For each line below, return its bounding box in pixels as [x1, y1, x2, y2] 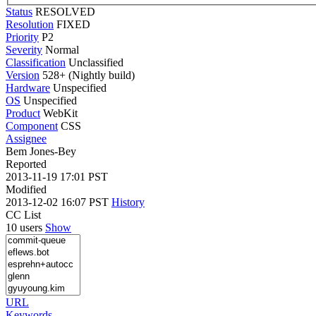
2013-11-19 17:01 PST [6, 170, 108, 183]
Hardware [6, 81, 50, 94]
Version [6, 68, 39, 81]
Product [6, 107, 40, 119]
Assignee [6, 132, 47, 145]
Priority [6, 30, 39, 43]
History [111, 195, 145, 208]
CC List [6, 208, 41, 221]
